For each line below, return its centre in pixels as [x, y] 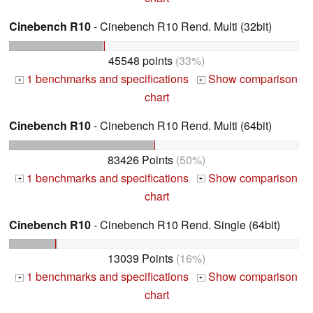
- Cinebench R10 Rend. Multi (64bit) [181, 125]
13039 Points [140, 259]
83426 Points [140, 159]
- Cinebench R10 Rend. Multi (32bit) [181, 26]
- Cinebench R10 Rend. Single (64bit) [185, 224]
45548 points [140, 60]
